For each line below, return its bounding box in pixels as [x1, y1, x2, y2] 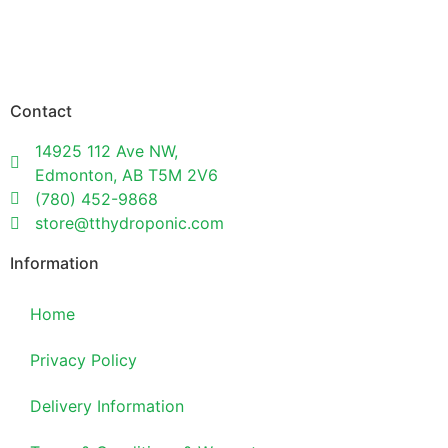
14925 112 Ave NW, [35, 140, 178, 161]
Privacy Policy [30, 349, 137, 370]
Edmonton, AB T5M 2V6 [35, 164, 218, 185]
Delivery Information [30, 395, 184, 416]
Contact [10, 100, 72, 121]
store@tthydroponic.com [35, 212, 224, 233]
